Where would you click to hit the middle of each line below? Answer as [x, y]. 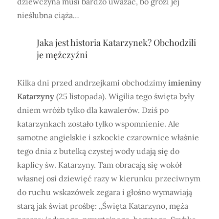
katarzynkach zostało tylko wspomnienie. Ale [98, 124]
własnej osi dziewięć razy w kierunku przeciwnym [109, 179]
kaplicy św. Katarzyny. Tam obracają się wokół [99, 165]
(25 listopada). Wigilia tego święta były [124, 97]
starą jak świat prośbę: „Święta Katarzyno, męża [103, 206]
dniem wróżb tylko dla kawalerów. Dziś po [93, 110]
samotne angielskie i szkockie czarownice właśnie [108, 138]
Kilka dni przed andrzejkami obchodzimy [93, 83]
